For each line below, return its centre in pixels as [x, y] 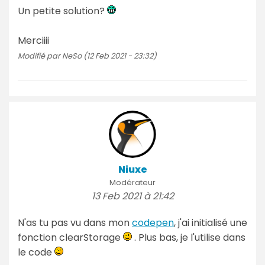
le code [36, 252]
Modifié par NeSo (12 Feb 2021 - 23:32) [87, 56]
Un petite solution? [62, 11]
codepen [153, 222]
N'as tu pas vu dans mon [75, 222]
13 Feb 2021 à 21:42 [132, 196]
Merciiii [33, 40]
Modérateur [132, 182]
